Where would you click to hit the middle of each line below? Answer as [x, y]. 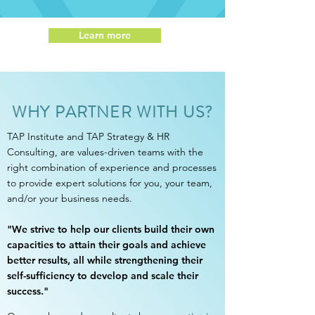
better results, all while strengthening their [105, 260]
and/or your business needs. [70, 198]
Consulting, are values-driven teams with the [105, 152]
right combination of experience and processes [112, 167]
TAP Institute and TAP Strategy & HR [88, 136]
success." [28, 291]
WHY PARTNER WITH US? [112, 112]
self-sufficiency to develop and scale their [103, 276]
